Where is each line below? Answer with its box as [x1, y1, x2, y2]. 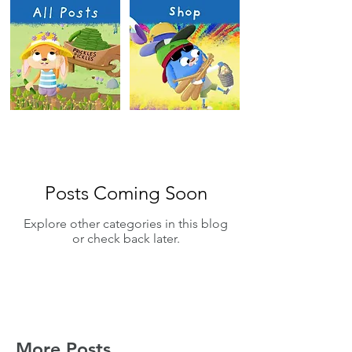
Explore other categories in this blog [24, 216, 228, 231]
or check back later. [71, 231, 180, 246]
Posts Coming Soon [44, 181, 207, 204]
